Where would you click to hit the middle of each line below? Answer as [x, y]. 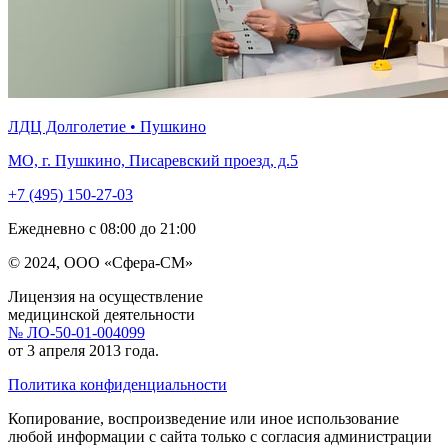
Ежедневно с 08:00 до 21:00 [102, 228]
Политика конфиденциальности [117, 384]
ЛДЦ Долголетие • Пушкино [107, 126]
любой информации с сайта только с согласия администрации [220, 436]
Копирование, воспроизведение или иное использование [203, 418]
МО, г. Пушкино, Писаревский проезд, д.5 [153, 160]
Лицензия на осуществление [105, 296]
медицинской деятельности [101, 314]
